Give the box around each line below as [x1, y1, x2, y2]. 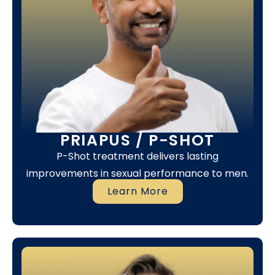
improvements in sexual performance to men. [26, 166, 249, 181]
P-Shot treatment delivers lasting [56, 149, 219, 164]
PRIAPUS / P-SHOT [60, 130, 215, 152]
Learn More [107, 184, 168, 198]
